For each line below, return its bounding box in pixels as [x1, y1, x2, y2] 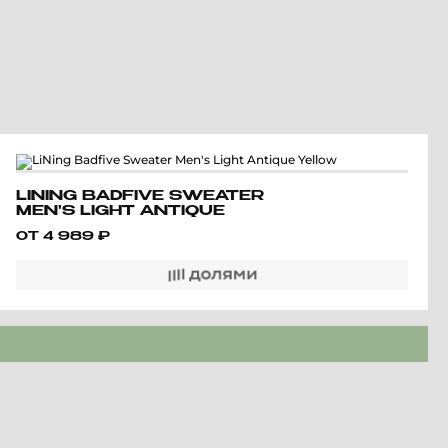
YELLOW [16, 219, 96, 233]
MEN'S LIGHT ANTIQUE [16, 204, 225, 218]
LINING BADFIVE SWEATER [16, 189, 264, 203]
